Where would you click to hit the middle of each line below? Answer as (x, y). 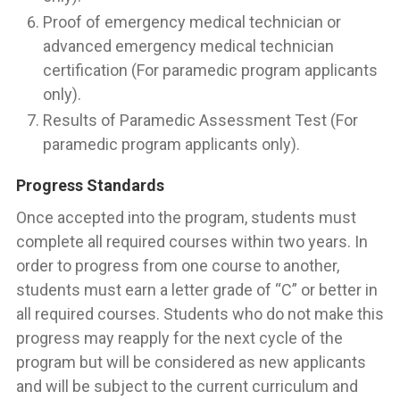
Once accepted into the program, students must (186, 217)
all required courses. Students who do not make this (200, 314)
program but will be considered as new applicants (191, 362)
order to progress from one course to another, (178, 266)
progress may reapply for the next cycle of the (179, 338)
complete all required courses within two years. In (192, 242)
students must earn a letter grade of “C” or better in (197, 290)
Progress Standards (90, 185)
